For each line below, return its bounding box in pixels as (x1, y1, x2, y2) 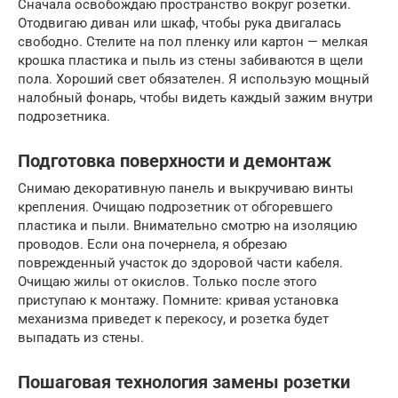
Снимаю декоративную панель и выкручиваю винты (18, 180, 354, 196)
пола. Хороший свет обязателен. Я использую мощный (18, 71, 370, 87)
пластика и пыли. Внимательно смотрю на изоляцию (18, 218, 357, 234)
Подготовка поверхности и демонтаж (18, 151, 331, 172)
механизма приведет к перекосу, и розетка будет (18, 311, 329, 327)
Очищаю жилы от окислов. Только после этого (18, 274, 317, 290)
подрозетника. (18, 108, 110, 124)
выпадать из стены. (18, 330, 144, 346)
